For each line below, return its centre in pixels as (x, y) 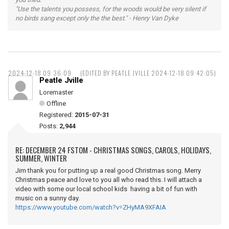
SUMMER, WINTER (41, 158)
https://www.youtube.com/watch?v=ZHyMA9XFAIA (91, 208)
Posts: (49, 126)
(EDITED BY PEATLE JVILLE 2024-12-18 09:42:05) (148, 73)
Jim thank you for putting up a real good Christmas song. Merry (108, 171)
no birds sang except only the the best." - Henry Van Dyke (97, 18)
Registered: (57, 115)
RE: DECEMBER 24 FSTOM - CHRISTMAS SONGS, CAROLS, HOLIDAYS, (113, 150)
